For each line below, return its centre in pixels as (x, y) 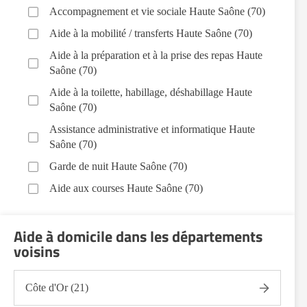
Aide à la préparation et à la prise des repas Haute (156, 55)
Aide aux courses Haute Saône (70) (126, 188)
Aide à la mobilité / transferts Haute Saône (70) (151, 33)
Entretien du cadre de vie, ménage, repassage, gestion (164, 210)
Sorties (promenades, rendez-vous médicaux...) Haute (165, 247)
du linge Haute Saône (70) (106, 225)
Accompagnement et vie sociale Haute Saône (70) (157, 11)
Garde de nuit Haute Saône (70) (118, 166)
